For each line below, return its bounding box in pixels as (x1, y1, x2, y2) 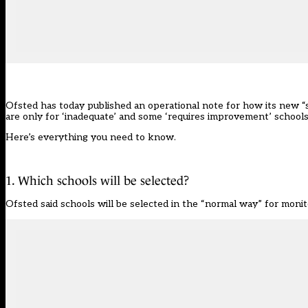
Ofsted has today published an (5, 100, 148, 112)
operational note (148, 100, 223, 112)
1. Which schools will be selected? (5, 174, 189, 188)
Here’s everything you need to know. (5, 131, 176, 144)
